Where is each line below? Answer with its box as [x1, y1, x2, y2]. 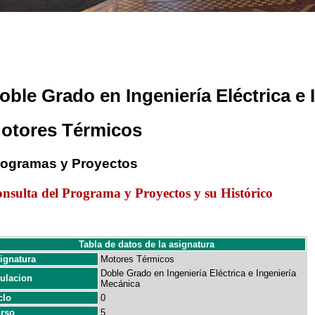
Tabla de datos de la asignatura [79, 239, 214, 250]
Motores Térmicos [101, 254, 174, 264]
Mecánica [101, 278, 140, 289]
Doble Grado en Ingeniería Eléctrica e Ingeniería [101, 268, 296, 278]
